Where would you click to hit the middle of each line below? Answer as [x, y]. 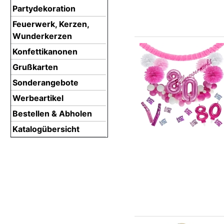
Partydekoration [44, 8]
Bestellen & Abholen [52, 113]
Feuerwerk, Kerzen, [51, 24]
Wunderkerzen [42, 36]
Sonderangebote [45, 82]
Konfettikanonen [45, 51]
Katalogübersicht [46, 129]
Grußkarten [35, 67]
